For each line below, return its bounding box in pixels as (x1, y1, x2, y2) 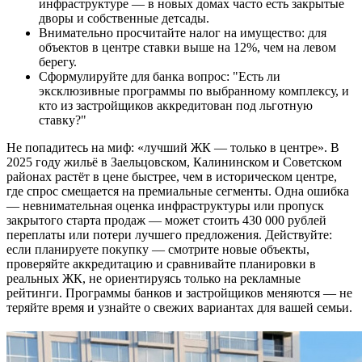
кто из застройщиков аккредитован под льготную (39, 99, 313, 113)
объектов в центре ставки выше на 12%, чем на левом (39, 40, 336, 55)
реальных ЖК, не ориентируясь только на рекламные (6, 271, 301, 286)
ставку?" (39, 113, 86, 128)
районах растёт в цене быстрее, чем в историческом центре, (6, 170, 337, 184)
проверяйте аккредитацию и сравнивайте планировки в (6, 257, 316, 271)
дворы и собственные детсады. (39, 11, 209, 26)
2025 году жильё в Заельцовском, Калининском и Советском (6, 155, 342, 170)
